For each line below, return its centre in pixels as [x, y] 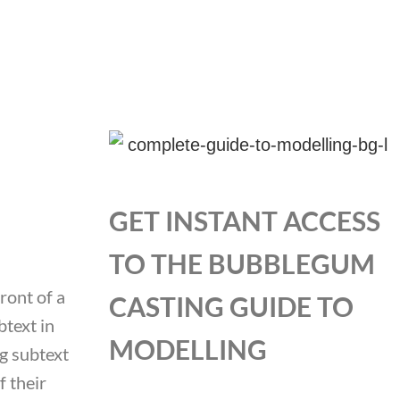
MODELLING [188, 349]
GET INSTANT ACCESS [245, 220]
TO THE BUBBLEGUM [242, 263]
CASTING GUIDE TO [231, 306]
